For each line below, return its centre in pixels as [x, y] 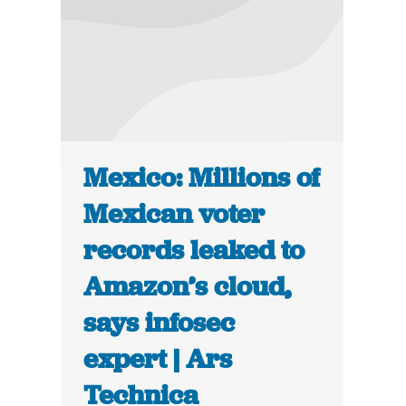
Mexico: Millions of [202, 178]
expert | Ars [158, 359]
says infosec [159, 323]
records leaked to [194, 251]
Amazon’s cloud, [188, 287]
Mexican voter [174, 214]
